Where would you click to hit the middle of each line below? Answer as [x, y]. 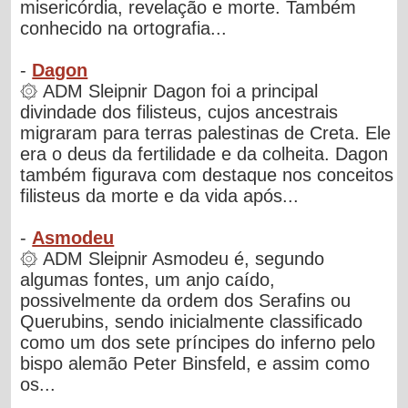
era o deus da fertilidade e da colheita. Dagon [204, 153]
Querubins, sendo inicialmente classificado [192, 321]
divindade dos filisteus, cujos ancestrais [179, 112]
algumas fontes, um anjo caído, [148, 279]
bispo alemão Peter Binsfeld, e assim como [195, 363]
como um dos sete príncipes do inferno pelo [198, 342]
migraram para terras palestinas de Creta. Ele [206, 133]
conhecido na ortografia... [124, 28]
